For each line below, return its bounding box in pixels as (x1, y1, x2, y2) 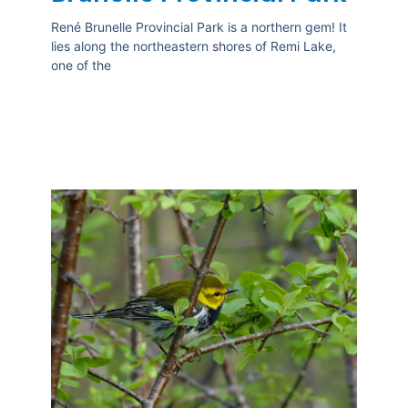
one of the (50, 57, 111, 74)
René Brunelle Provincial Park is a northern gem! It (50, 19, 347, 36)
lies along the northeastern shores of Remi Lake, (50, 38, 336, 55)
